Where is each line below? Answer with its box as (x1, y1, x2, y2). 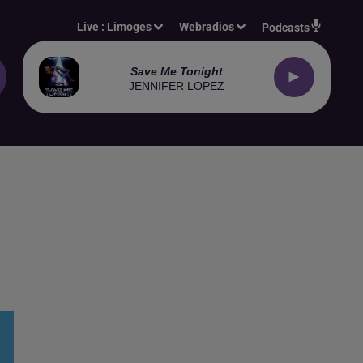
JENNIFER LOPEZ (129, 79, 224, 92)
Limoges (107, 20, 152, 33)
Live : (77, 20, 108, 33)
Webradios (179, 20, 235, 33)
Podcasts (262, 21, 310, 34)
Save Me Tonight (130, 64, 223, 78)
